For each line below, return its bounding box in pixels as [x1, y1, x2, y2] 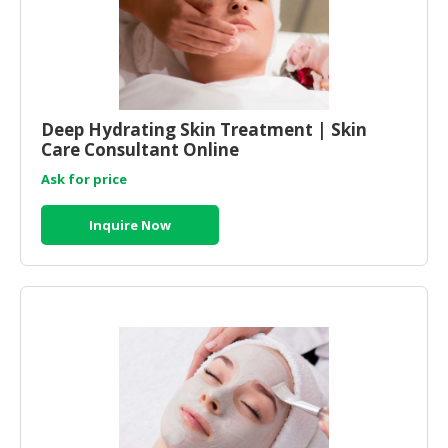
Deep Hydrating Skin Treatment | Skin [41, 117, 367, 141]
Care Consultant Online [41, 137, 239, 161]
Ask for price [41, 169, 127, 188]
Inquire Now [89, 215, 171, 234]
